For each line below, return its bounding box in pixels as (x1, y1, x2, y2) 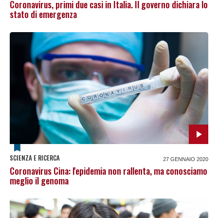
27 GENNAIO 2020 (163, 156, 208, 162)
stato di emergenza (10, 7, 77, 20)
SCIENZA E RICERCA (10, 152, 60, 163)
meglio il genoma (10, 174, 69, 187)
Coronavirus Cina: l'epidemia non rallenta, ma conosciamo (10, 164, 207, 177)
